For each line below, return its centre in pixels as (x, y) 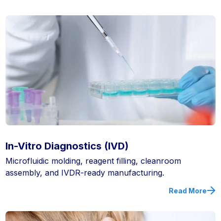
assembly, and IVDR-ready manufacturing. (85, 172)
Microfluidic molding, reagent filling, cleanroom (93, 161)
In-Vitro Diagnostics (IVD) (67, 146)
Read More (187, 190)
